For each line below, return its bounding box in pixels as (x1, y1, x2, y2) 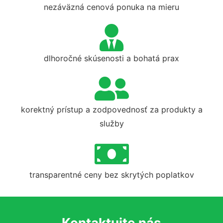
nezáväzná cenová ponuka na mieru (44, 1, 179, 12)
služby (99, 118, 124, 128)
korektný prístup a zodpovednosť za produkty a (20, 104, 203, 114)
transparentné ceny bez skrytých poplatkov (29, 169, 194, 180)
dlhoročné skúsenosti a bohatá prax (44, 53, 179, 63)
